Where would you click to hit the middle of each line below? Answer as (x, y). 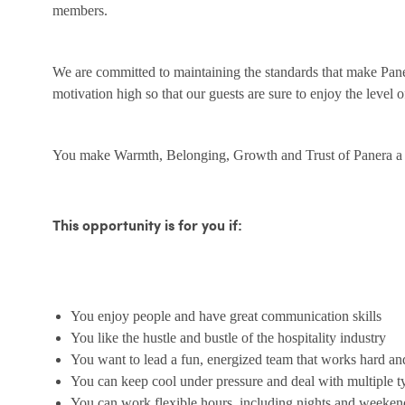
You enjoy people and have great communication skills (226, 316)
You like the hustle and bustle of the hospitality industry (228, 338)
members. (80, 11)
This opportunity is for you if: (147, 227)
